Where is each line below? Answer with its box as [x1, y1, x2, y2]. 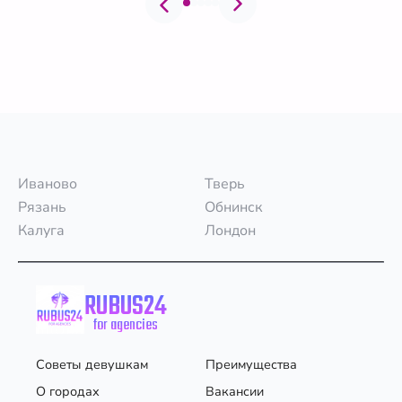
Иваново [18, 173, 77, 194]
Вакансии [205, 381, 264, 400]
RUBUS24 [84, 285, 167, 328]
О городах [36, 381, 100, 400]
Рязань [18, 197, 66, 217]
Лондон [205, 220, 256, 240]
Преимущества [205, 354, 297, 373]
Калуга [18, 220, 65, 240]
